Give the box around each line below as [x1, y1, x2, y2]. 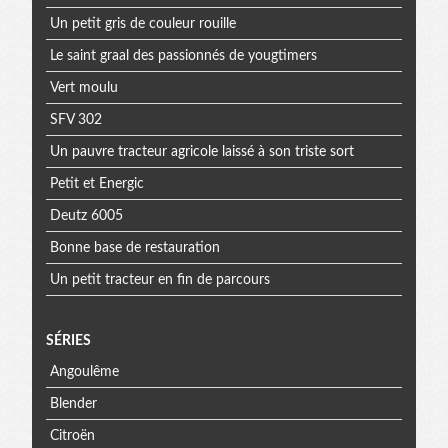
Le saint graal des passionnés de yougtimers [49, 48, 317, 63]
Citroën [49, 428, 95, 443]
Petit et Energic [49, 176, 144, 191]
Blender [49, 396, 97, 411]
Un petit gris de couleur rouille [49, 16, 236, 31]
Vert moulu [49, 80, 118, 95]
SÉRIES [46, 334, 91, 349]
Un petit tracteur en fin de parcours [49, 272, 270, 287]
